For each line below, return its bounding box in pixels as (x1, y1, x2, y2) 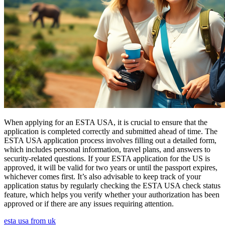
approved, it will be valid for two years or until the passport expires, (4, 163, 217, 172)
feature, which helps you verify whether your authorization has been (4, 190, 219, 199)
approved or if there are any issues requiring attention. (4, 199, 174, 208)
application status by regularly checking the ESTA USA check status (4, 181, 220, 190)
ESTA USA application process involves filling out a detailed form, (4, 136, 216, 145)
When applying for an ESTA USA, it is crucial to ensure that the (4, 118, 207, 127)
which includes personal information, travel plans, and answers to (4, 145, 210, 154)
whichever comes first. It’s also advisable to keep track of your (4, 172, 201, 181)
